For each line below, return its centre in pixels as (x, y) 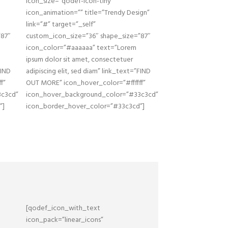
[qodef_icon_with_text (63, 208)
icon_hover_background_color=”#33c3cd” (92, 95)
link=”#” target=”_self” (61, 25)
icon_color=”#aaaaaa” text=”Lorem (81, 48)
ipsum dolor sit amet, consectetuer (79, 60)
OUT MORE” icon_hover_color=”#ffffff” (86, 83)
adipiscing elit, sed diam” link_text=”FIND (88, 72)
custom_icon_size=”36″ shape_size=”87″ (88, 36)
